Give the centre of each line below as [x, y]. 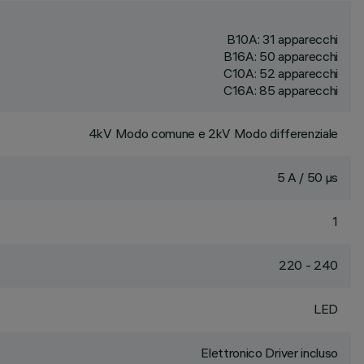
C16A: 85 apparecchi [281, 90]
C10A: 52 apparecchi [281, 73]
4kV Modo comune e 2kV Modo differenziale [213, 133]
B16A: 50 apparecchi [281, 56]
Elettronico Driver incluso [269, 353]
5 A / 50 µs [307, 177]
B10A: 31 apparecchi [282, 39]
